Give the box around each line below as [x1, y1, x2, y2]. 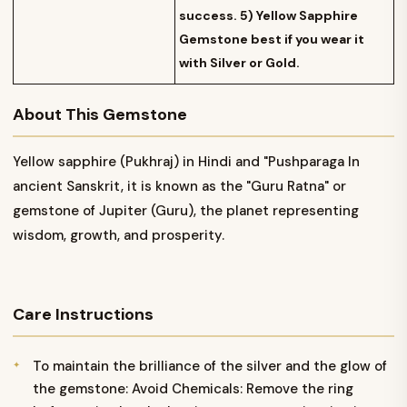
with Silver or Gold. [179, 55, 300, 72]
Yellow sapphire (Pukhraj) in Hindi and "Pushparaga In [13, 153, 360, 172]
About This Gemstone [13, 104, 187, 126]
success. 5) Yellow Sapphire [179, 7, 358, 25]
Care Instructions [13, 303, 154, 326]
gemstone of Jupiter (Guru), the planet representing [13, 202, 359, 221]
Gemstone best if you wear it [179, 31, 364, 48]
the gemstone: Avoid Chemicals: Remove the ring [33, 380, 353, 399]
